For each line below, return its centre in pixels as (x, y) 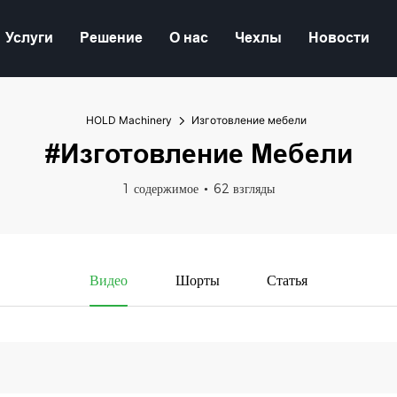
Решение (111, 38)
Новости (339, 38)
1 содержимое (160, 188)
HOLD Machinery (129, 120)
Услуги (29, 38)
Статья (288, 280)
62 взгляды (244, 188)
